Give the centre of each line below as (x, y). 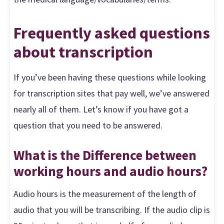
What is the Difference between (105, 155)
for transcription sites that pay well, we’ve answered (112, 93)
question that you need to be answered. (88, 125)
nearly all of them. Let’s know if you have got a (101, 109)
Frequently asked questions (112, 32)
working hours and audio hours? (111, 171)
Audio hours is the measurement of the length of (105, 193)
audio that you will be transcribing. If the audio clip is (112, 209)
